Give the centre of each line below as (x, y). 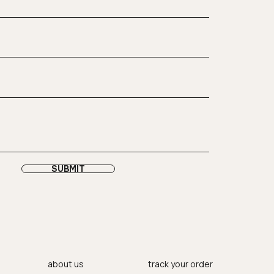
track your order (181, 264)
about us (66, 264)
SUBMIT (68, 168)
